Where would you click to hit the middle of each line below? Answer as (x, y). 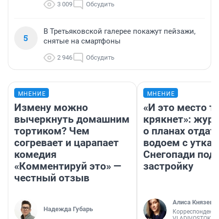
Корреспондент (194, 212)
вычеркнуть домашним (72, 120)
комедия (35, 155)
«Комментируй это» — (68, 166)
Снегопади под (179, 155)
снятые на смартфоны (82, 41)
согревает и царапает (66, 143)
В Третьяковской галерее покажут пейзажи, (120, 32)
